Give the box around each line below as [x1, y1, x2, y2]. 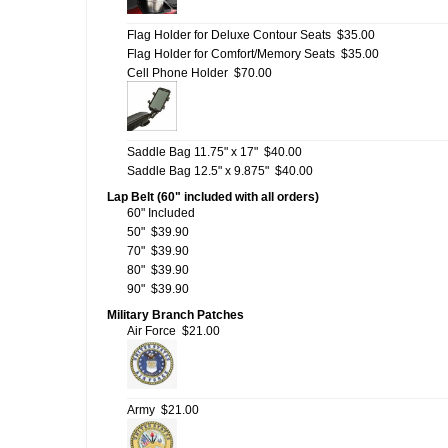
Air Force [127, 324, 176, 338]
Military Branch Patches [107, 308, 244, 322]
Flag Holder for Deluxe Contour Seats [127, 28, 331, 42]
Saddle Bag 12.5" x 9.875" [127, 164, 269, 178]
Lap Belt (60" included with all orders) [107, 190, 319, 204]
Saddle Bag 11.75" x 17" [127, 145, 258, 159]
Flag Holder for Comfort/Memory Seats [127, 47, 335, 61]
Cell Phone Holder [127, 66, 228, 80]
